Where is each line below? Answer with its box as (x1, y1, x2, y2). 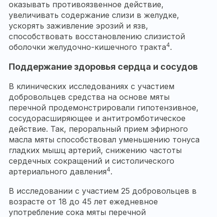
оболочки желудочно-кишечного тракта (9, 42, 166, 52)
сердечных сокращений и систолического (9, 156, 174, 166)
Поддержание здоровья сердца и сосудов (9, 62, 198, 72)
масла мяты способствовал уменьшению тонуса (9, 135, 200, 145)
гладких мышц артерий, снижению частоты (9, 145, 182, 155)
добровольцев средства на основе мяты (9, 92, 170, 102)
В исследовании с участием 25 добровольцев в (9, 186, 197, 196)
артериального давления (9, 167, 107, 177)
